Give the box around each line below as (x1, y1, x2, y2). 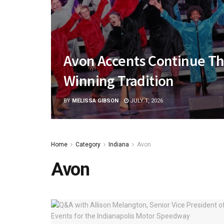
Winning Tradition (63, 71, 174, 90)
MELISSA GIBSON (72, 97, 118, 104)
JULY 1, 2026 (128, 97, 163, 104)
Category (75, 141, 100, 148)
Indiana (108, 141, 129, 148)
